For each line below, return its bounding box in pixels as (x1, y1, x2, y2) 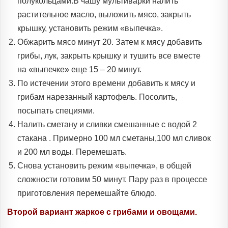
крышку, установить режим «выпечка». (17, 24, 163, 33)
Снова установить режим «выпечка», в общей (17, 161, 191, 170)
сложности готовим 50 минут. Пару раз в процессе (17, 175, 207, 184)
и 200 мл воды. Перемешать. (17, 148, 127, 157)
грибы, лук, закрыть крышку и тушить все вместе (17, 51, 201, 61)
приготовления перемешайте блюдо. (17, 189, 157, 198)
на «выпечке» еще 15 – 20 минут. (17, 65, 141, 74)
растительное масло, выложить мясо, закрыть (17, 10, 191, 19)
